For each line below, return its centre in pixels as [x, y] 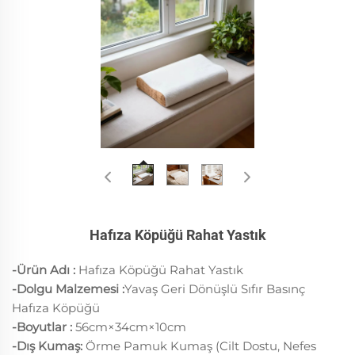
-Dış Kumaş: [49, 345]
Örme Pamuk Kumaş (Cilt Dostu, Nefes [201, 345]
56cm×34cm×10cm [131, 326]
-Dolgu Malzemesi [67, 288]
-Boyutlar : [44, 326]
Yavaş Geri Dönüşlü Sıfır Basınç [215, 288]
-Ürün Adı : [45, 269]
